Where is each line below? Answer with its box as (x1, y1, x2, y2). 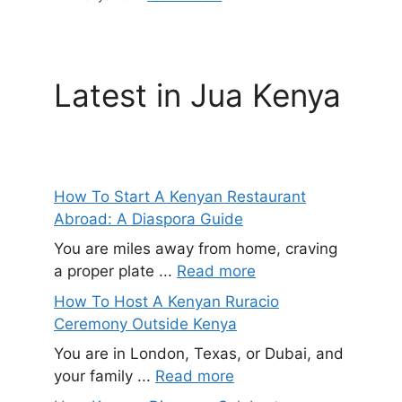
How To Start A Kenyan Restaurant (54, 187, 306, 205)
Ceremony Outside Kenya (54, 314, 237, 333)
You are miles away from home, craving (54, 240, 337, 258)
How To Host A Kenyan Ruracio (54, 292, 279, 310)
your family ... (54, 367, 155, 386)
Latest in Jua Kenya (54, 75, 341, 114)
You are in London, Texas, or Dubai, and (54, 345, 344, 363)
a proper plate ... (54, 262, 177, 281)
